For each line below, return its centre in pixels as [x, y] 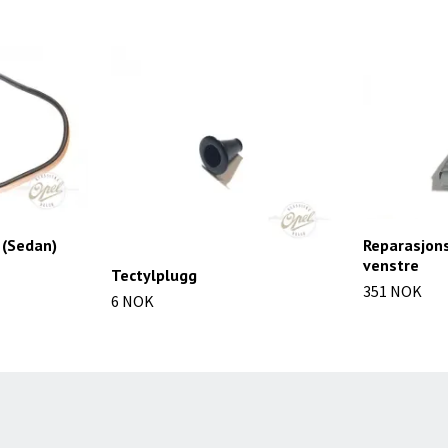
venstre [391, 264]
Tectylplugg [154, 274]
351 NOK [392, 290]
